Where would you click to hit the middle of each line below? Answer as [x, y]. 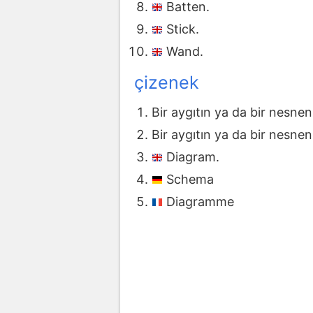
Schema [190, 180]
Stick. [183, 29]
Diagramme [200, 202]
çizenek [167, 82]
